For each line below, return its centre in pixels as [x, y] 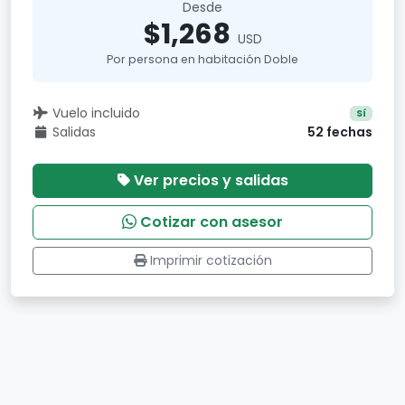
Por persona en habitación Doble [202, 59]
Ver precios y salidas [211, 180]
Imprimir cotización [211, 260]
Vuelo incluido [96, 113]
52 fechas [340, 132]
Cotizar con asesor [212, 222]
